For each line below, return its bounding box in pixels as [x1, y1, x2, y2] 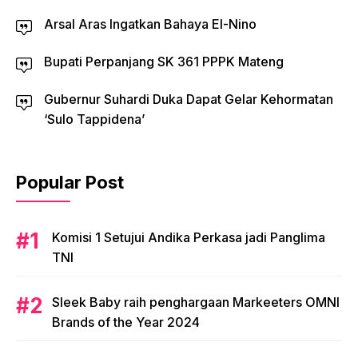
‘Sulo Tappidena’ [44, 110, 145, 127]
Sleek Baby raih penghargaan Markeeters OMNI [52, 293, 340, 310]
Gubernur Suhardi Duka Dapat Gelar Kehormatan [44, 90, 333, 107]
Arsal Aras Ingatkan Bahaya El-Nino [44, 15, 257, 32]
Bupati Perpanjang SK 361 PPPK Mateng [44, 53, 284, 70]
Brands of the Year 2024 [52, 313, 200, 330]
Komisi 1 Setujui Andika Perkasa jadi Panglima [52, 229, 325, 245]
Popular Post [16, 171, 124, 193]
